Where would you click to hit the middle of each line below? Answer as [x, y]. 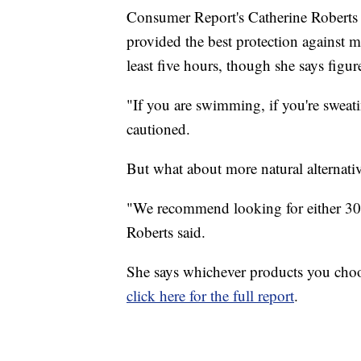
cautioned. [158, 128]
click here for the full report [210, 295]
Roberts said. [166, 231]
